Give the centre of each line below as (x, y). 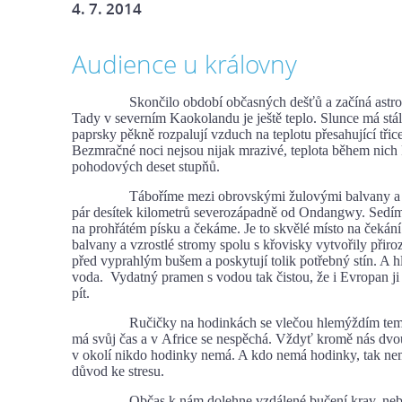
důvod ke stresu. (118, 371)
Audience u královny (184, 64)
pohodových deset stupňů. (146, 166)
